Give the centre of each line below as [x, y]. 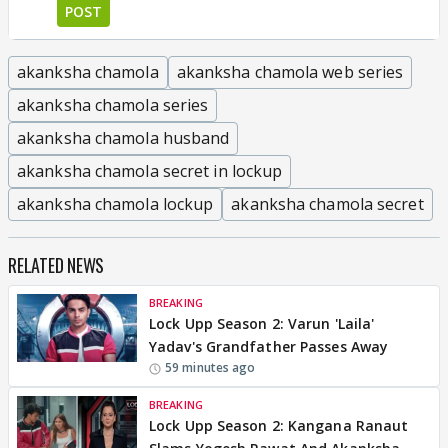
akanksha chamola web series [290, 72]
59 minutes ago [210, 367]
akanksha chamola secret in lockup [150, 171]
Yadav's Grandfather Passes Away [269, 346]
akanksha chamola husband [123, 138]
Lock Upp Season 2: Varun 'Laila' [262, 323]
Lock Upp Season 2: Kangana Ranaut [279, 425]
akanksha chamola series [113, 105]
